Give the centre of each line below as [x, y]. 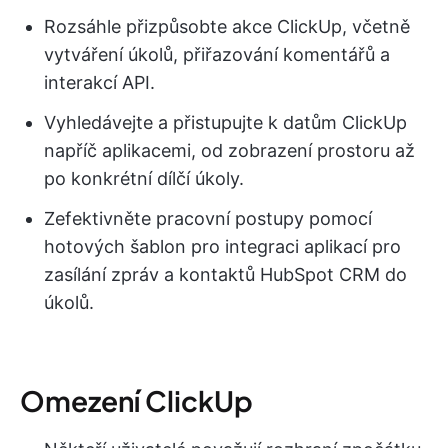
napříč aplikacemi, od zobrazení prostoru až [229, 151]
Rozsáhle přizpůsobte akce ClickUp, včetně [227, 27]
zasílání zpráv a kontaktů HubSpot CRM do [225, 275]
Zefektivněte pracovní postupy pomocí [208, 219]
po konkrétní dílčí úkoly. [144, 179]
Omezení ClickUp [136, 401]
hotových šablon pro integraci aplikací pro [222, 247]
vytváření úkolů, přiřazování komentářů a [217, 55]
